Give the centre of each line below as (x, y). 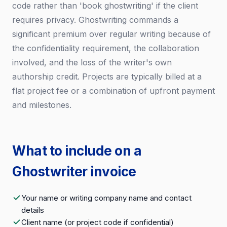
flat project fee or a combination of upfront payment (113, 91)
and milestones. (42, 105)
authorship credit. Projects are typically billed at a (107, 77)
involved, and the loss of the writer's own (92, 62)
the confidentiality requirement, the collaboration (106, 48)
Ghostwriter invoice (74, 172)
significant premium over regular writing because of (111, 34)
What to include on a (77, 151)
